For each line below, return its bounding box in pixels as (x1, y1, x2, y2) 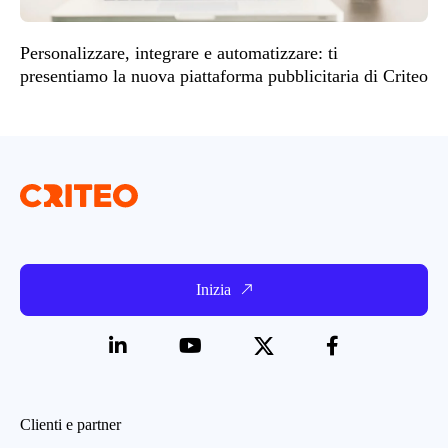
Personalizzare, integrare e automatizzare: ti (20, 42, 338, 63)
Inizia (196, 280, 231, 298)
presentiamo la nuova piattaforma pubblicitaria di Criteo (20, 65, 428, 86)
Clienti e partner (20, 415, 121, 433)
